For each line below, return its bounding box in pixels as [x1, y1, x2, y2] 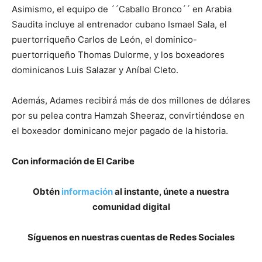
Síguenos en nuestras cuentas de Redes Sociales [27, 231, 235, 243]
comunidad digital [92, 201, 170, 212]
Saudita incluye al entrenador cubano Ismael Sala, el [12, 18, 227, 30]
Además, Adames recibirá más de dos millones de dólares [12, 94, 250, 106]
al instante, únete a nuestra [115, 185, 229, 197]
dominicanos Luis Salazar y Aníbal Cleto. [12, 64, 178, 75]
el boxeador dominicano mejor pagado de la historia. [12, 125, 228, 136]
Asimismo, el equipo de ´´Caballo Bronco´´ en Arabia [12, 3, 232, 15]
